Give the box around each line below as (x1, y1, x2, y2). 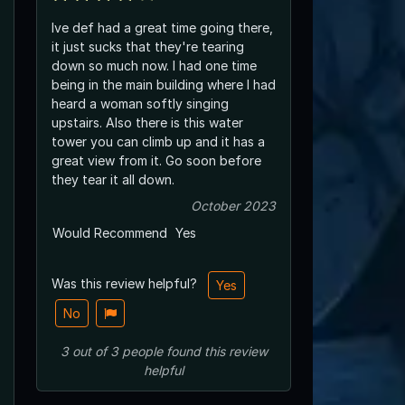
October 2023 (191, 197, 276, 213)
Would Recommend (52, 224, 167, 240)
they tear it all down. (52, 171, 174, 187)
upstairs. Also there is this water (52, 114, 243, 130)
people (121, 343, 163, 359)
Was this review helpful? (52, 275, 201, 291)
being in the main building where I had (52, 76, 276, 92)
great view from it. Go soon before (52, 152, 261, 168)
